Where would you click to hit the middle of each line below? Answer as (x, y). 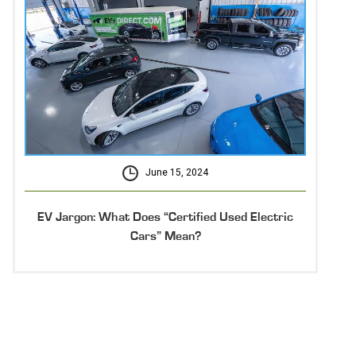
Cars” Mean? (165, 236)
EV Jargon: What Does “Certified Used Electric (165, 217)
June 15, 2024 (177, 172)
